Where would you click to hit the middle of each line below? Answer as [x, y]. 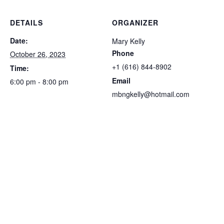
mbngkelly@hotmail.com [151, 94]
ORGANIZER [135, 22]
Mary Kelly [128, 41]
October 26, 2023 [38, 54]
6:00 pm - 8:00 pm [39, 81]
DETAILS [26, 22]
